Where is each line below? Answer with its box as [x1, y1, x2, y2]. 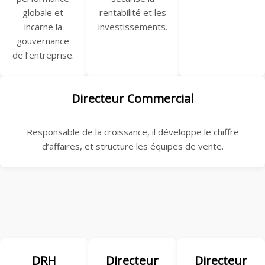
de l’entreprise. [12, 49, 74, 62]
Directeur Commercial [72, 91, 193, 107]
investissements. [98, 21, 167, 33]
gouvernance [17, 35, 70, 47]
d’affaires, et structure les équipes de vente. [41, 140, 224, 153]
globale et [22, 7, 64, 19]
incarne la [24, 21, 62, 33]
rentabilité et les [99, 7, 166, 19]
